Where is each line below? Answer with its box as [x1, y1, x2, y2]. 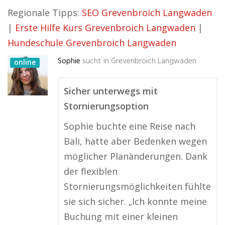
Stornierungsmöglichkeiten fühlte [64, 180, 211, 192]
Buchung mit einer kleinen [64, 210, 178, 222]
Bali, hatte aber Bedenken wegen [64, 135, 207, 147]
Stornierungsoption [64, 100, 149, 112]
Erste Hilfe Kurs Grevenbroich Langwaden [15, 22, 195, 34]
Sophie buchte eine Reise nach [64, 120, 195, 132]
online [14, 57, 36, 67]
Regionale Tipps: [8, 7, 82, 19]
